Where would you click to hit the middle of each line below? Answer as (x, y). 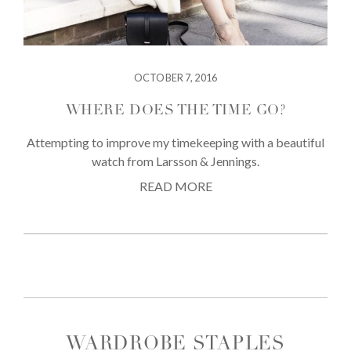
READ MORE (175, 186)
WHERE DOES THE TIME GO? (175, 111)
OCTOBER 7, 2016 (175, 78)
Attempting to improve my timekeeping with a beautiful (175, 142)
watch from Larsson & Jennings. (175, 161)
